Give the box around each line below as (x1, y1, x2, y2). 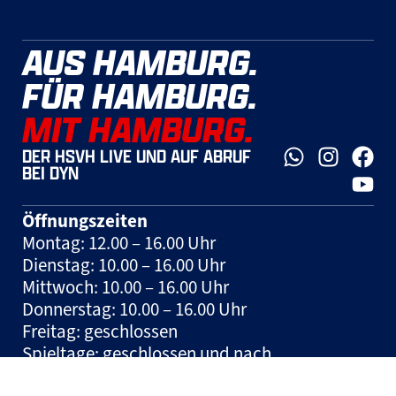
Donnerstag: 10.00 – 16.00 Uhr (22, 297, 247, 321)
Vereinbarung (22, 363, 126, 387)
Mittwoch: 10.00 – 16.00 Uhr (22, 275, 229, 299)
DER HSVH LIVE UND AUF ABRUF (22, 143, 251, 168)
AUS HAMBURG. (22, 38, 258, 85)
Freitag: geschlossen (22, 319, 178, 343)
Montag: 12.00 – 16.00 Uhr (22, 231, 216, 255)
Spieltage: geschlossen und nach (22, 341, 271, 365)
